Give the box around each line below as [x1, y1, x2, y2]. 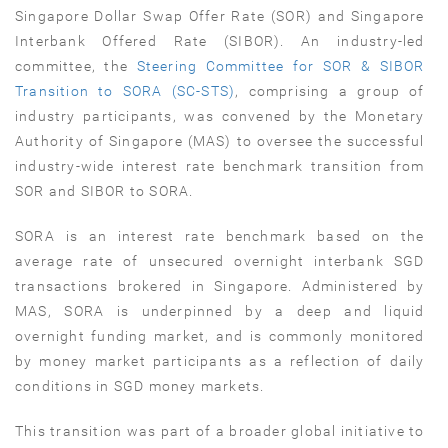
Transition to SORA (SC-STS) [15, 83, 236, 100]
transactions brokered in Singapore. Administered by [15, 278, 425, 295]
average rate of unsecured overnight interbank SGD [15, 253, 425, 270]
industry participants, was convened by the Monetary [15, 108, 425, 125]
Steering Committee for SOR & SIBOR [136, 58, 425, 75]
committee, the [15, 58, 137, 75]
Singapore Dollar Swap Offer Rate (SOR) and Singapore [15, 8, 425, 25]
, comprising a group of [235, 83, 425, 100]
